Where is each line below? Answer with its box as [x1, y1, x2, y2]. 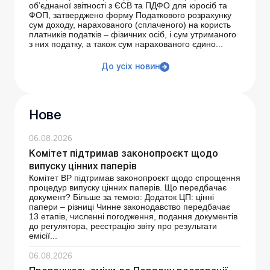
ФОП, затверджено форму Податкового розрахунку [29, 10, 231, 20]
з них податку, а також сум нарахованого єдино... [29, 39, 223, 49]
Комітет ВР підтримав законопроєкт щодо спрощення [29, 173, 240, 183]
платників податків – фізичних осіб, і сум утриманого [29, 30, 236, 40]
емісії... [29, 231, 57, 241]
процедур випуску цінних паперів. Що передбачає [29, 183, 227, 193]
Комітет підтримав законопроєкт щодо [29, 150, 218, 159]
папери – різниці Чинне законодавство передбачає [29, 202, 230, 212]
